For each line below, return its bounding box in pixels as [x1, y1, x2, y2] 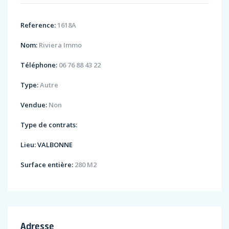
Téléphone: [20, 60, 57, 70]
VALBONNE [37, 140, 73, 150]
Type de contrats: [20, 120, 77, 130]
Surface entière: [20, 160, 73, 170]
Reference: [20, 20, 56, 30]
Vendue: [20, 100, 47, 110]
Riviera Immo [37, 40, 82, 50]
